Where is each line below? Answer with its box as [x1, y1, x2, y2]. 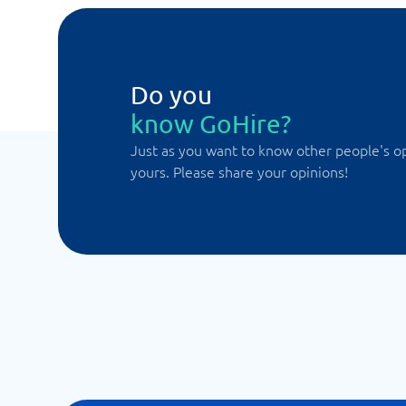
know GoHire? [130, 109, 291, 139]
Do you [130, 80, 212, 110]
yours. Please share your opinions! [130, 161, 348, 181]
